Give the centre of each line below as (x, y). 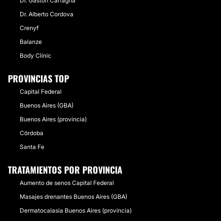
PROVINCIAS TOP (38, 78)
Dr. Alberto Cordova (47, 14)
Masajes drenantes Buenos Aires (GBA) (74, 196)
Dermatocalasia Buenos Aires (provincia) (76, 210)
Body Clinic (36, 55)
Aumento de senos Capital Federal (67, 183)
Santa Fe (32, 147)
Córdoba (32, 133)
